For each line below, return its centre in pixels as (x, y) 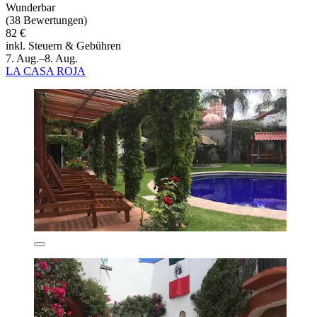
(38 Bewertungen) (46, 20)
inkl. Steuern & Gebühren (63, 45)
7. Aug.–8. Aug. (42, 58)
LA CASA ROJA (46, 71)
